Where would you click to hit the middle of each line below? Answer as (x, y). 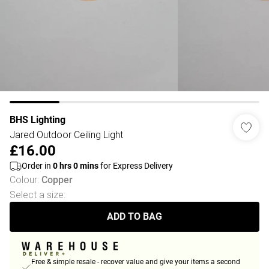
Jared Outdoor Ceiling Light (66, 134)
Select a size (37, 195)
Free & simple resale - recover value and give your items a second (136, 262)
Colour (23, 180)
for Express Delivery (136, 166)
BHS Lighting (38, 120)
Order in (37, 166)
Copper (57, 180)
